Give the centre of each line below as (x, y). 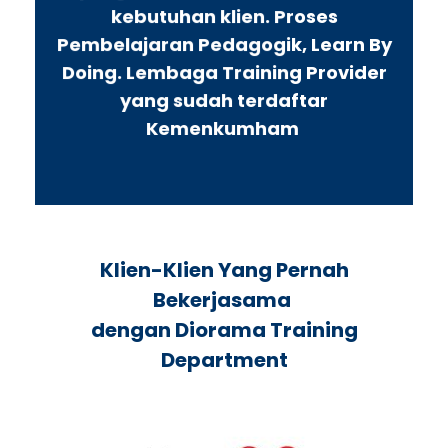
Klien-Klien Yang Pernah (224, 270)
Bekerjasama (224, 300)
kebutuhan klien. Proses (224, 17)
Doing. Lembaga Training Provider (224, 73)
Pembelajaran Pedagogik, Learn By (224, 45)
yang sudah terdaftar (224, 101)
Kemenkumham (224, 129)
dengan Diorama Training (224, 330)
